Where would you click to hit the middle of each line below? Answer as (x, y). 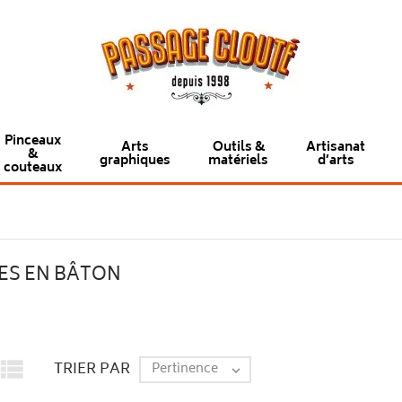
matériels (238, 161)
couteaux (33, 168)
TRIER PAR (92, 369)
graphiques (135, 161)
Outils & (238, 147)
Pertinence (184, 369)
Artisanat (336, 147)
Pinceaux (33, 141)
